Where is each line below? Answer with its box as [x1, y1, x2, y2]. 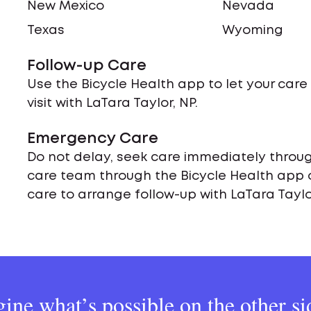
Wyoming [222, 25, 284, 36]
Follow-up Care [27, 59, 147, 73]
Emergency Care [27, 132, 159, 146]
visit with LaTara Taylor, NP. [27, 98, 199, 109]
